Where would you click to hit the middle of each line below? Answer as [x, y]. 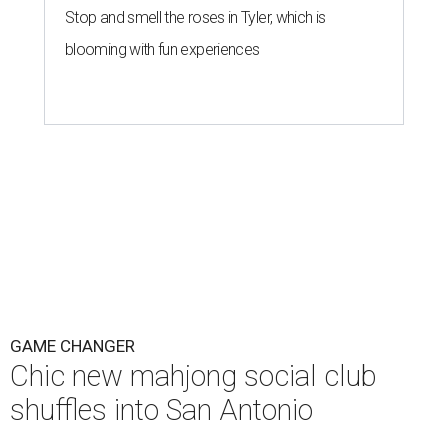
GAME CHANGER [72, 346]
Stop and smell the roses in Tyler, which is [195, 18]
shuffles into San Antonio [161, 410]
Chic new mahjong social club [193, 376]
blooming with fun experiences [162, 50]
